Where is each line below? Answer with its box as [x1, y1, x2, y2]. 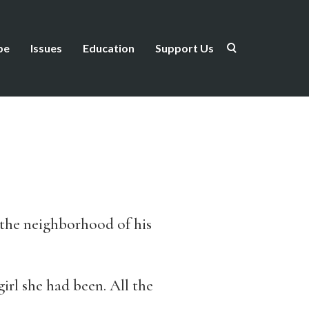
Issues [30, 41, 62, 54]
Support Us [155, 41, 214, 54]
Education [83, 41, 134, 54]
